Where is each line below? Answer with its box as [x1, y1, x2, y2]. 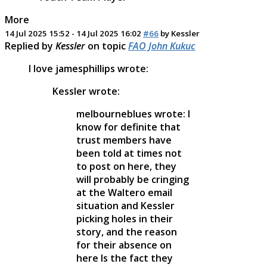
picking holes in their [76, 212, 173, 225]
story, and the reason [76, 225, 177, 238]
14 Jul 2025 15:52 [5, 27, 70, 39]
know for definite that [76, 120, 181, 133]
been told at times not [76, 146, 182, 160]
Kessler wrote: [52, 84, 120, 98]
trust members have [76, 133, 172, 147]
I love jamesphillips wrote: [29, 61, 148, 75]
